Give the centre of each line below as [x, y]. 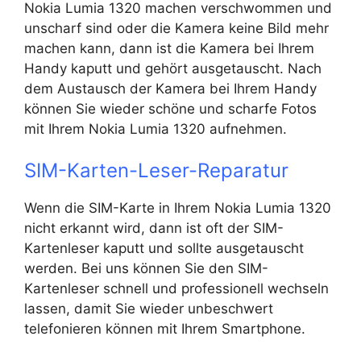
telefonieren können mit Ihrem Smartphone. [165, 329]
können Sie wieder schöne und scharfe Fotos [170, 108]
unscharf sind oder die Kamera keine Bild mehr [176, 28]
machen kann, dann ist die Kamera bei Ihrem [169, 48]
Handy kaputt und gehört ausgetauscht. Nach [173, 68]
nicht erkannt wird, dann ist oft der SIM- [154, 228]
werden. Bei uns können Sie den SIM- [146, 268]
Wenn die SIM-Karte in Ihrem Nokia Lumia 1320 [178, 208]
